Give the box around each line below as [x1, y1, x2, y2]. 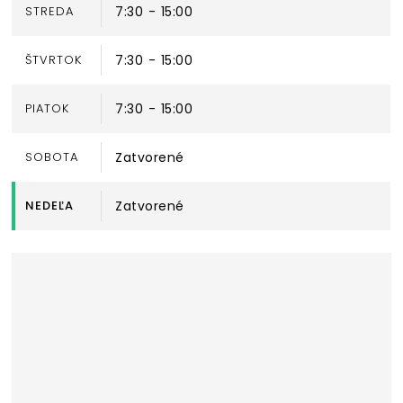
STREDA [25, 2, 75, 20]
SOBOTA [25, 148, 79, 166]
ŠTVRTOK [25, 50, 83, 68]
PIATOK [25, 99, 70, 117]
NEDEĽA [25, 196, 75, 214]
